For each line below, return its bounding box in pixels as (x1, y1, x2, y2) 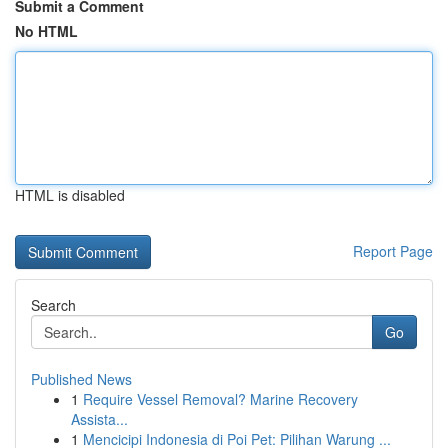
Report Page (353, 241, 433, 261)
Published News (31, 369, 132, 389)
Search (31, 295, 76, 315)
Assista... (71, 409, 128, 429)
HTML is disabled (15, 185, 125, 205)
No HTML (15, 21, 78, 41)
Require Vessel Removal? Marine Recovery (83, 389, 358, 409)
